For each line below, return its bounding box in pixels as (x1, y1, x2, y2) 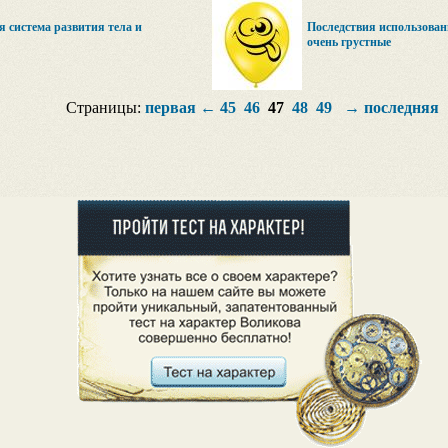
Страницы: (65, 99, 145, 116)
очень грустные (306, 35, 391, 49)
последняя (363, 99, 439, 116)
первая (144, 99, 196, 116)
